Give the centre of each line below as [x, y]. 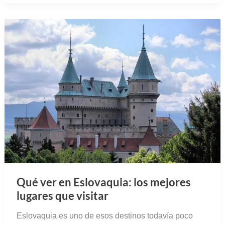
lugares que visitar [62, 196]
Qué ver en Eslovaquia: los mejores [103, 182]
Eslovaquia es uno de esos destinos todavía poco [104, 216]
